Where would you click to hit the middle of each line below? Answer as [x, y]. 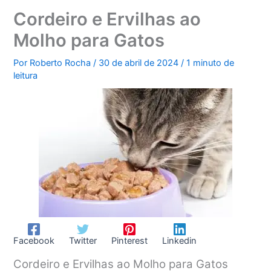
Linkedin [180, 240]
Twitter [83, 240]
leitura [26, 75]
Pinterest [130, 240]
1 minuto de [211, 63]
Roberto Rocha [62, 63]
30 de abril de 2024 [140, 63]
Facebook [34, 240]
